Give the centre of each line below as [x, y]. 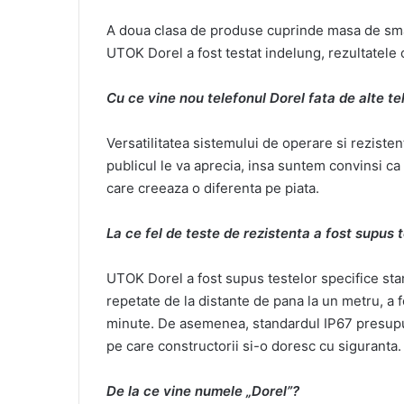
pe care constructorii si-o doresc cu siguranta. [254, 345]
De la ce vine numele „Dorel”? [203, 390]
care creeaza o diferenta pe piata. [213, 188]
